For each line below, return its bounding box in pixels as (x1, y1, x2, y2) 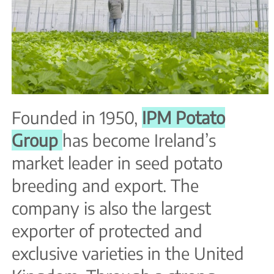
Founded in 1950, (12, 107, 142, 128)
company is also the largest (12, 198, 211, 219)
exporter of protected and (12, 220, 202, 242)
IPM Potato (142, 107, 225, 128)
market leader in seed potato (12, 152, 223, 174)
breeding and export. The (12, 175, 199, 196)
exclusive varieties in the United (12, 243, 244, 264)
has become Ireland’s (62, 130, 216, 151)
